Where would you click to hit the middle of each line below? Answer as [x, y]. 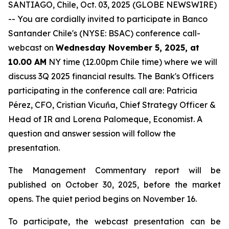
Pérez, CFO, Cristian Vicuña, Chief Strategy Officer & [112, 105]
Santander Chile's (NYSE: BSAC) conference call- [104, 33]
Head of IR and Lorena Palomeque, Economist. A [105, 119]
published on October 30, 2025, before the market [114, 185]
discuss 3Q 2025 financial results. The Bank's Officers [111, 76]
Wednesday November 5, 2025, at [128, 48]
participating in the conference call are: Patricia [103, 90]
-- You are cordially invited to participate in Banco [108, 19]
